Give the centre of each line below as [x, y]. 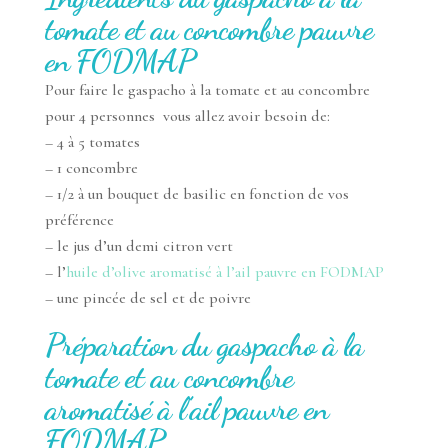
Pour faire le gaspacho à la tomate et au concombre [207, 89]
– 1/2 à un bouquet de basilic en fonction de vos [196, 193]
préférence [79, 219]
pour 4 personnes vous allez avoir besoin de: [187, 115]
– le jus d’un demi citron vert [138, 245]
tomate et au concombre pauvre [208, 28]
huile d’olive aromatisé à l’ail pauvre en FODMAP [224, 271]
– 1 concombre [91, 167]
